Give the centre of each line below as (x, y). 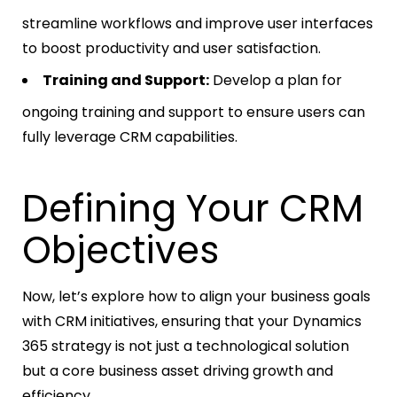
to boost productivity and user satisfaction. (171, 49)
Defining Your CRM (193, 209)
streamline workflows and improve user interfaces (198, 24)
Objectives (121, 251)
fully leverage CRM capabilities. (130, 137)
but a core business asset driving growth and (178, 371)
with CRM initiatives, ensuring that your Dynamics (192, 322)
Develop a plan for (276, 81)
